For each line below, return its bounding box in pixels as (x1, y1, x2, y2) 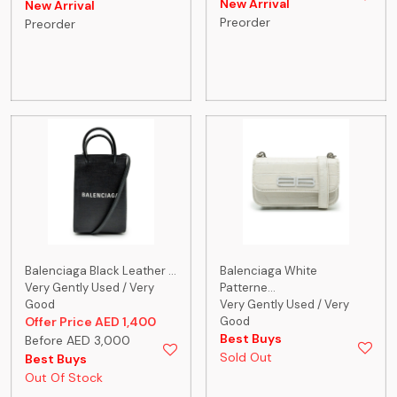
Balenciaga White (220, 262, 317, 278)
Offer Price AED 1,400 (25, 313, 156, 330)
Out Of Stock (25, 369, 103, 385)
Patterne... (220, 279, 276, 295)
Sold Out (220, 348, 272, 365)
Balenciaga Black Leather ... (25, 262, 176, 278)
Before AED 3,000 (25, 331, 130, 348)
